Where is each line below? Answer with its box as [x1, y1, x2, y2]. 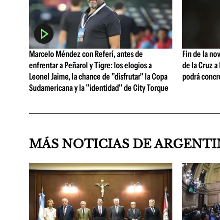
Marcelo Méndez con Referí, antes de [29, 49, 143, 60]
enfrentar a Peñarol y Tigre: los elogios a [29, 60, 152, 71]
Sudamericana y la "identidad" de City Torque [29, 82, 168, 94]
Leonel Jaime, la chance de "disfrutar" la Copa [29, 71, 167, 82]
